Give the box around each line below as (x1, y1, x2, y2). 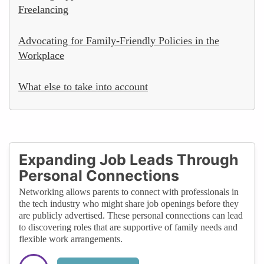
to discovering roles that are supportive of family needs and (19, 222, 237, 232)
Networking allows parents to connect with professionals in (19, 186, 239, 197)
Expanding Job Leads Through (19, 150, 239, 169)
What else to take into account (18, 80, 148, 93)
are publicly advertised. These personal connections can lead (19, 210, 243, 220)
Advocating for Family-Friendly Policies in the (18, 34, 219, 47)
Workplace (18, 49, 64, 61)
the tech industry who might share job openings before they (19, 198, 239, 209)
